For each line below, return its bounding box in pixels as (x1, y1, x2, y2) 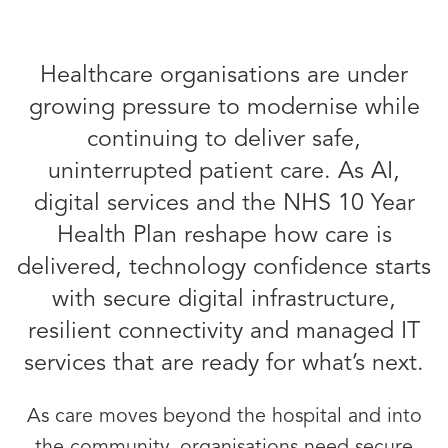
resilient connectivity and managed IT (28, 320, 420, 344)
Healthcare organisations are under (40, 64, 408, 88)
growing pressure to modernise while (28, 96, 420, 120)
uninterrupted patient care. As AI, (48, 160, 400, 184)
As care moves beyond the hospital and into (26, 407, 422, 427)
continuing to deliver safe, (87, 128, 361, 152)
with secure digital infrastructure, (52, 288, 396, 312)
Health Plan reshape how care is (56, 224, 392, 248)
